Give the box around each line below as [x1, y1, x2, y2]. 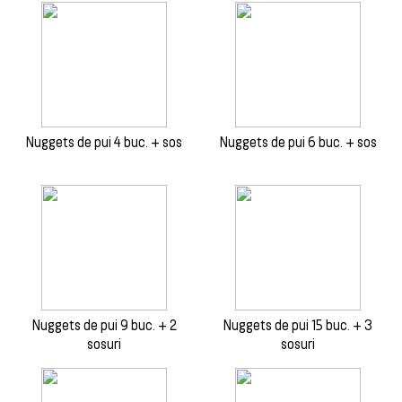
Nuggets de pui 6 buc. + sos [219, 134, 377, 150]
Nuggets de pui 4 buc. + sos [26, 134, 182, 150]
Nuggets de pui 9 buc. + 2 [31, 317, 177, 333]
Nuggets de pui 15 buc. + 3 [223, 317, 372, 333]
